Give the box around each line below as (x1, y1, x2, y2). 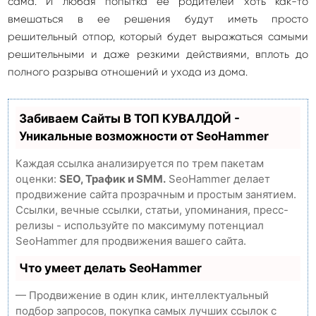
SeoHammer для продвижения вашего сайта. (16, 234, 246, 248)
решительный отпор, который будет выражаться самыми (8, 30, 308, 43)
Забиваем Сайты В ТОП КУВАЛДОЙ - (19, 111, 240, 126)
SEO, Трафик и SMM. (59, 172, 166, 186)
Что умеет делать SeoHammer (19, 261, 202, 275)
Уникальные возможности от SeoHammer (19, 129, 269, 143)
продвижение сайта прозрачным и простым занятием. (16, 188, 296, 201)
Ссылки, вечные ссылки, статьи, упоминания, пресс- (16, 203, 288, 217)
